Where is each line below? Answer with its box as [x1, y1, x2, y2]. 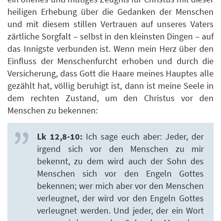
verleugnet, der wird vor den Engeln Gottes [37, 192, 204, 204]
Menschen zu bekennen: [7, 105, 98, 116]
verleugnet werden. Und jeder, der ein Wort [37, 204, 204, 216]
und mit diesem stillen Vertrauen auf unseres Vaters [7, 18, 214, 30]
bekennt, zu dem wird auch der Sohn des [37, 155, 204, 167]
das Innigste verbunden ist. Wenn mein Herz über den [7, 43, 214, 55]
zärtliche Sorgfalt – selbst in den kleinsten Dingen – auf [7, 31, 214, 42]
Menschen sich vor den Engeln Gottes [37, 167, 204, 179]
